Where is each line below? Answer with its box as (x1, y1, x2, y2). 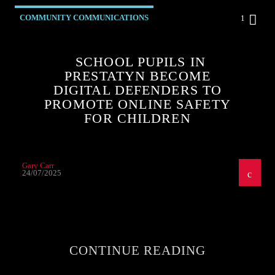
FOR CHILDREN (84, 110, 191, 126)
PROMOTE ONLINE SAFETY (44, 96, 231, 112)
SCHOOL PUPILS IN (76, 53, 206, 69)
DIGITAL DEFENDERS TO (53, 82, 222, 98)
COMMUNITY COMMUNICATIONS (20, 12, 149, 22)
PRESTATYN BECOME (64, 68, 211, 83)
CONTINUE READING (69, 243, 206, 258)
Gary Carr (22, 160, 55, 170)
